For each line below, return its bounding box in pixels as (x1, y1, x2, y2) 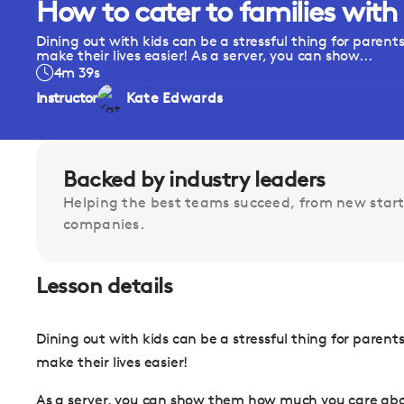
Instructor (36, 89, 97, 106)
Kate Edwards (125, 89, 224, 106)
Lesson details (36, 273, 173, 298)
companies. (63, 216, 145, 233)
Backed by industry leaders (63, 167, 326, 192)
